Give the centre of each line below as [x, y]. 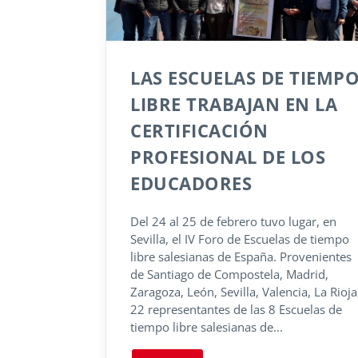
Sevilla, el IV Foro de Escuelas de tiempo [240, 239]
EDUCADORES [191, 183]
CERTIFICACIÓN [199, 131]
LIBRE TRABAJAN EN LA [234, 104]
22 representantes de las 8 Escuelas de [236, 310]
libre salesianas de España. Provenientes [241, 257]
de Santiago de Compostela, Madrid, [229, 274]
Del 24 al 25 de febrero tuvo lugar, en [233, 222]
